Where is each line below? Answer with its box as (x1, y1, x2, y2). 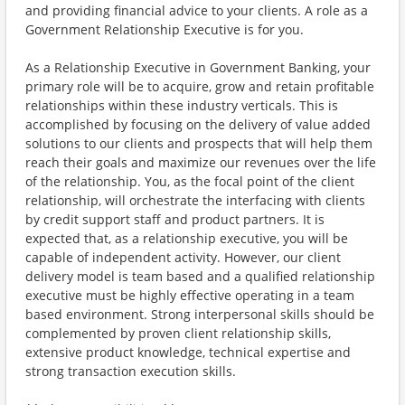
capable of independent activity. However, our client (25, 249, 341, 266)
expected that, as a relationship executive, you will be (25, 230, 348, 247)
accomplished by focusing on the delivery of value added (25, 116, 371, 133)
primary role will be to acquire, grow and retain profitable (25, 78, 374, 95)
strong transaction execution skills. (25, 363, 236, 380)
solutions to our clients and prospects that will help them (25, 135, 372, 152)
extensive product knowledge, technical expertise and (25, 344, 351, 361)
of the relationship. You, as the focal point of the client (25, 173, 354, 190)
